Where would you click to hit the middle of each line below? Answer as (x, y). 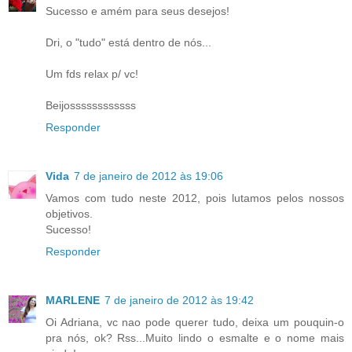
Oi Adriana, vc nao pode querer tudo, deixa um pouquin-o (195, 323)
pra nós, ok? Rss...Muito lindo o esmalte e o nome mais (195, 338)
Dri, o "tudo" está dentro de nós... (128, 43)
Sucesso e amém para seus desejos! (137, 11)
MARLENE (73, 301)
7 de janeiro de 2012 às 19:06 (148, 176)
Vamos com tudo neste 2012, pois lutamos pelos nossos (195, 198)
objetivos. (69, 214)
